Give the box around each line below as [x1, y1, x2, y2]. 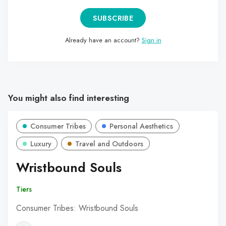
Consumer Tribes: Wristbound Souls [16, 202, 138, 214]
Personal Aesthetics [109, 121, 174, 131]
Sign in [141, 35, 161, 45]
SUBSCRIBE [92, 13, 134, 24]
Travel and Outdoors [75, 138, 144, 149]
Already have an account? [65, 35, 142, 45]
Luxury [30, 138, 51, 149]
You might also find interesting [8, 91, 129, 104]
